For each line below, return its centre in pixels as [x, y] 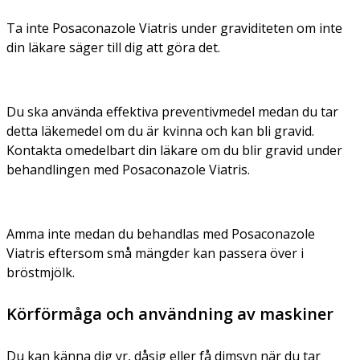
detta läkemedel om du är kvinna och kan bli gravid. [160, 131]
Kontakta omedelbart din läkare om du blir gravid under [174, 150]
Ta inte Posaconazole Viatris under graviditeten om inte [174, 28]
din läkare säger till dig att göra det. [113, 47]
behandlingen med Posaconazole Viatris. [128, 169]
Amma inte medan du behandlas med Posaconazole [161, 233]
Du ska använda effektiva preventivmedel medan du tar [172, 111]
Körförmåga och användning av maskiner [170, 313]
